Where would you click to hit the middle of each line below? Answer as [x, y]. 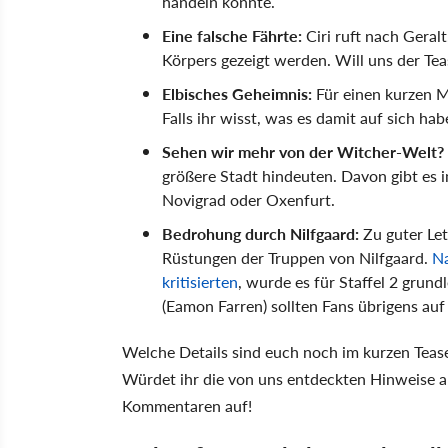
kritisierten [200, 281]
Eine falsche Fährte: [232, 35]
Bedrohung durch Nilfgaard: [262, 233]
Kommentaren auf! [187, 405]
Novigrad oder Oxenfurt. [248, 199]
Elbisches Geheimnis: [237, 93]
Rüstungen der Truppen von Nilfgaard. [295, 257]
